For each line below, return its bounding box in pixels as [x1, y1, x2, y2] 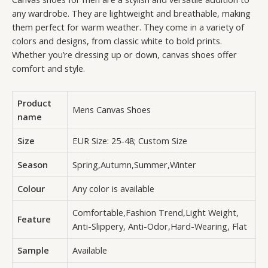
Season [17, 158, 48, 170]
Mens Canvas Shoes [72, 103, 151, 115]
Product [17, 96, 51, 109]
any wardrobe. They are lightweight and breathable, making [12, 7, 251, 20]
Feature [17, 212, 51, 225]
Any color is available [72, 182, 154, 194]
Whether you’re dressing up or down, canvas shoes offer [12, 48, 237, 61]
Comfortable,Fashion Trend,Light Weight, [72, 206, 239, 218]
